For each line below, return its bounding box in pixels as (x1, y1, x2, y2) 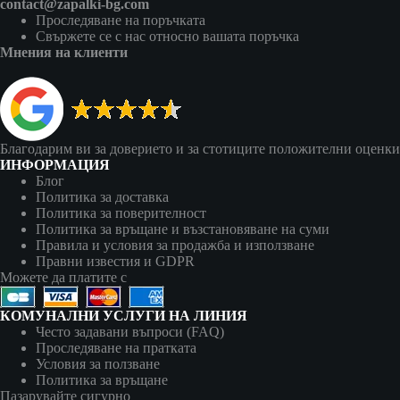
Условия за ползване (36, 356, 160, 372)
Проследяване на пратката (36, 340, 196, 356)
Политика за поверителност (36, 205, 206, 221)
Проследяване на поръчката (36, 12, 205, 29)
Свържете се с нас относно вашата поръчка (36, 29, 299, 45)
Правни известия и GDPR (36, 254, 195, 270)
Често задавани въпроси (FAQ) (36, 324, 224, 340)
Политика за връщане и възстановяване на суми (36, 221, 329, 237)
